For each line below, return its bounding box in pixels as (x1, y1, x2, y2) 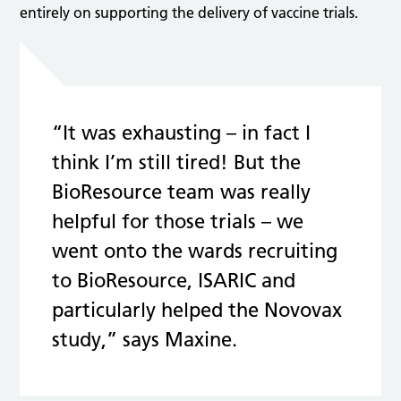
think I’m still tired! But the (52, 150, 302, 175)
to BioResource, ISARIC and (52, 269, 296, 293)
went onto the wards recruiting (52, 239, 338, 263)
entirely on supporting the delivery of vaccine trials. (20, 4, 359, 21)
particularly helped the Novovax (52, 298, 343, 322)
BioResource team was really (52, 180, 311, 204)
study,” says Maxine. (52, 328, 238, 352)
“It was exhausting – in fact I (52, 121, 311, 145)
